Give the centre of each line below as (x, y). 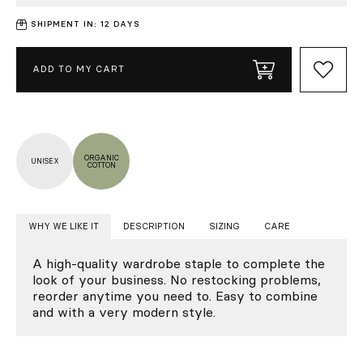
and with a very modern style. (124, 312)
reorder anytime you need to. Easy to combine (175, 295)
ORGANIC (101, 157)
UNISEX (45, 161)
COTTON (101, 164)
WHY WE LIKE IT (64, 226)
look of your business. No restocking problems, (177, 279)
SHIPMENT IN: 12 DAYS (85, 24)
